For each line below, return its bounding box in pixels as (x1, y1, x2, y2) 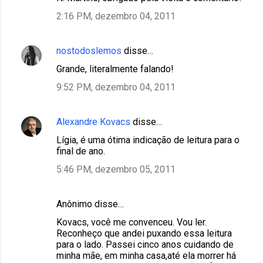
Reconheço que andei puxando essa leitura (56, 227, 232, 239)
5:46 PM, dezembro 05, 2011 (56, 163, 176, 175)
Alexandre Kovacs (56, 116, 130, 127)
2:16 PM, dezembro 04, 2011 (56, 10, 176, 22)
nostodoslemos (56, 45, 122, 56)
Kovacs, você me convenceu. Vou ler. (56, 216, 207, 228)
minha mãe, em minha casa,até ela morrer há (56, 249, 236, 261)
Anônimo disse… (56, 198, 124, 210)
